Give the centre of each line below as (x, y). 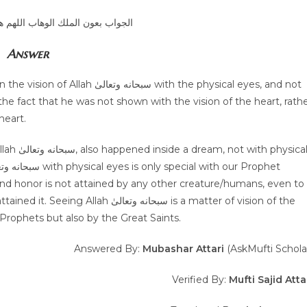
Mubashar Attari (183, 249)
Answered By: (108, 249)
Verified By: (200, 280)
